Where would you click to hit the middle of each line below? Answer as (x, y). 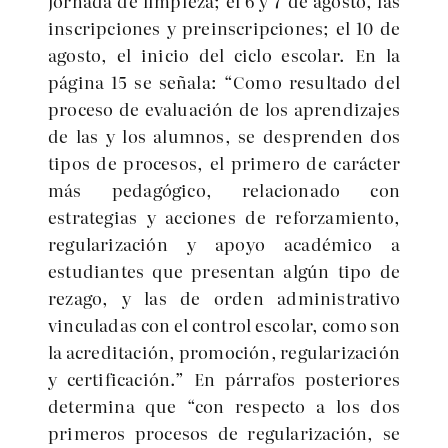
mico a (365, 243)
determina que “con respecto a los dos (224, 405)
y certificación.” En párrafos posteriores (224, 378)
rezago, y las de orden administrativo (224, 297)
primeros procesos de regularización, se (224, 432)
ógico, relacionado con (280, 189)
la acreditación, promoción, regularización (224, 351)
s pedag (117, 189)
